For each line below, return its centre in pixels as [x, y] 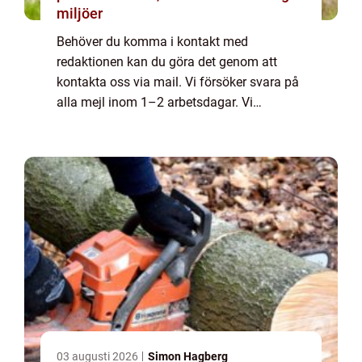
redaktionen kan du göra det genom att [167, 62]
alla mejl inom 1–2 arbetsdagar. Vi [155, 103]
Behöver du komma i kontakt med [152, 42]
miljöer [80, 14]
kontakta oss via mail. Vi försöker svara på [178, 82]
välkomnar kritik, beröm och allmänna [164, 123]
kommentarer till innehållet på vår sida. [167, 143]
